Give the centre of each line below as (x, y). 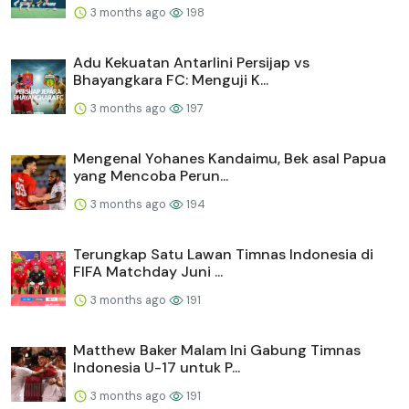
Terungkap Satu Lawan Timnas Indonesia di (223, 254)
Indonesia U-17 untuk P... (157, 367)
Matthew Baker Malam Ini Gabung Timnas (217, 350)
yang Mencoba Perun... (151, 175)
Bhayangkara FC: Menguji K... (171, 79)
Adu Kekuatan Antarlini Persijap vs (191, 62)
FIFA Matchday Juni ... (148, 271)
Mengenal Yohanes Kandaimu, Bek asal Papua (230, 158)
